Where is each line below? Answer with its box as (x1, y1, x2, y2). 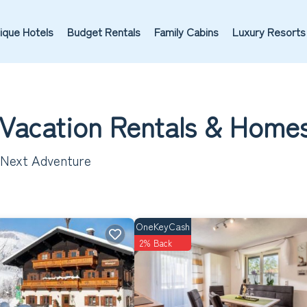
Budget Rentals (66, 23, 140, 40)
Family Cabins (153, 23, 219, 40)
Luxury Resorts (232, 23, 306, 40)
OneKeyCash (136, 219, 190, 233)
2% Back (140, 236, 172, 249)
